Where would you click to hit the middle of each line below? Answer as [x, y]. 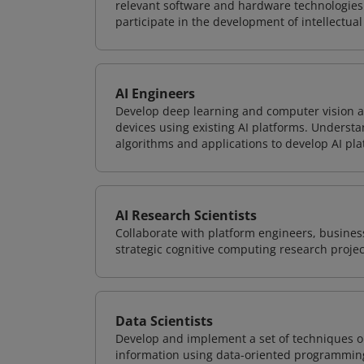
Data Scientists [164, 321]
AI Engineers [155, 93]
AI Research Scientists [186, 215]
